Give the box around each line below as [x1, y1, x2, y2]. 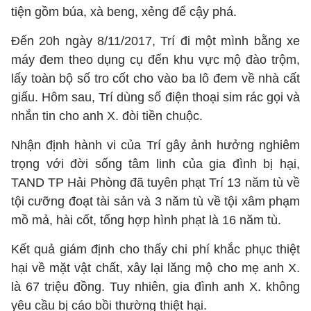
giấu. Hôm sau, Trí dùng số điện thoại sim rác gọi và [11, 90, 300, 104]
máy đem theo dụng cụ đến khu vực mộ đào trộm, [11, 53, 300, 67]
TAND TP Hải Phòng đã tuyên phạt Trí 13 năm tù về [11, 176, 300, 190]
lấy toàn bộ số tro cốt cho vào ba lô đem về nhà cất [11, 72, 300, 85]
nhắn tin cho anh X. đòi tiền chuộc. [11, 109, 203, 123]
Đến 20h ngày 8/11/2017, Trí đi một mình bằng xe [11, 34, 300, 48]
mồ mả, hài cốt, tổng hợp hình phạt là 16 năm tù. [11, 213, 281, 227]
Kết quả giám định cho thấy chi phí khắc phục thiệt [11, 242, 300, 256]
